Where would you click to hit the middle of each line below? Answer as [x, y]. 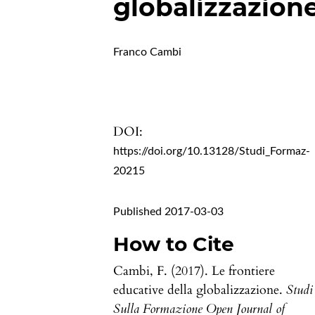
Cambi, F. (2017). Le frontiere [194, 271]
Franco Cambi [148, 52]
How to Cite [174, 244]
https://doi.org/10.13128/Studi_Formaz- [212, 152]
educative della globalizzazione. [200, 290]
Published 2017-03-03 [169, 212]
